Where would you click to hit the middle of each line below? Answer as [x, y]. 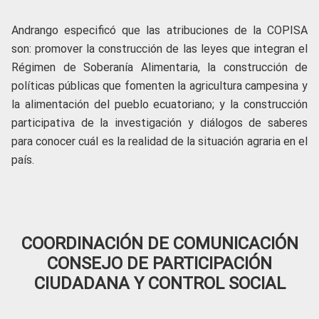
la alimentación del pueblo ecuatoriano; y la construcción [159, 104]
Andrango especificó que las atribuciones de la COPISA [159, 30]
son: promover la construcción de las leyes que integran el [159, 49]
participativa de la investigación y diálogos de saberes [159, 123]
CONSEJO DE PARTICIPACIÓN [159, 263]
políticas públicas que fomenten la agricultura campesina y [159, 86]
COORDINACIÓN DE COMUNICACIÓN [159, 244]
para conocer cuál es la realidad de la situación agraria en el [159, 141]
